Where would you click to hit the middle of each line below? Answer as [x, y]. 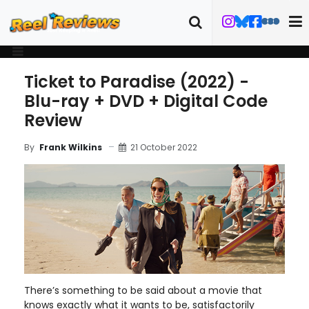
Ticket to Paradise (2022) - [137, 82]
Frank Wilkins [71, 147]
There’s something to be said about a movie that [143, 290]
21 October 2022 [164, 147]
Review [53, 120]
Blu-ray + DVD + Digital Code [146, 101]
